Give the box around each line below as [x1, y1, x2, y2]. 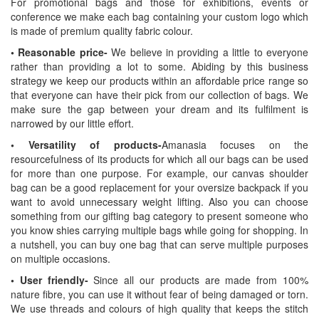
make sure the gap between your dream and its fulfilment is [11, 102, 308, 116]
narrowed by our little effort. [11, 116, 134, 130]
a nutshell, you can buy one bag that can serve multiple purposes [11, 237, 308, 251]
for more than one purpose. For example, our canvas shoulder [11, 166, 308, 180]
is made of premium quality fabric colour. [11, 23, 193, 38]
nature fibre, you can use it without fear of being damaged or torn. [11, 287, 308, 301]
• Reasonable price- [11, 45, 112, 59]
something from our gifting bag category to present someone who [11, 209, 308, 223]
